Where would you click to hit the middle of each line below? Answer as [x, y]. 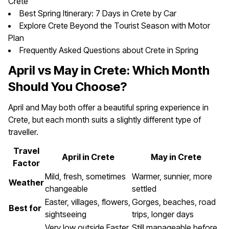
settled [144, 188]
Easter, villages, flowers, [88, 202]
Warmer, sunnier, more [172, 176]
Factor [26, 163]
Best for [25, 208]
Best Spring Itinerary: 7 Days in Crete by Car [98, 13]
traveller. [23, 132]
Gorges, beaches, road [174, 202]
